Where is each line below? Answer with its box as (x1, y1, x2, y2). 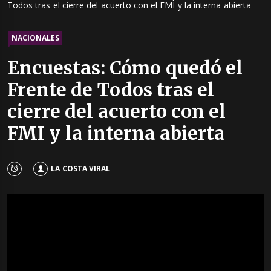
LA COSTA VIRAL (51, 163, 110, 174)
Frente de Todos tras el (7, 78, 215, 102)
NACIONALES (11, 33, 59, 44)
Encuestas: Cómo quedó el (7, 56, 243, 80)
